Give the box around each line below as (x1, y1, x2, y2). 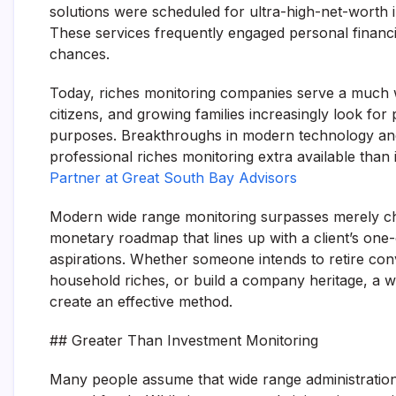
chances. (49, 45, 110, 63)
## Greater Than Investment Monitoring (49, 331, 318, 349)
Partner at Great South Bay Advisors (49, 169, 297, 187)
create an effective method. (49, 293, 232, 310)
